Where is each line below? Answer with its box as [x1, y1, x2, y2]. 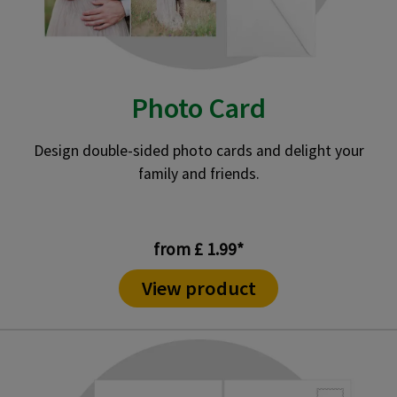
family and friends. [137, 164, 260, 184]
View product [141, 276, 256, 301]
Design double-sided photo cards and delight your [33, 141, 364, 161]
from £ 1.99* [153, 238, 244, 261]
